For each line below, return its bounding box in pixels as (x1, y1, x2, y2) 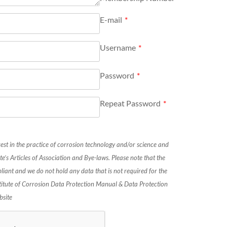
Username (99, 43, 136, 53)
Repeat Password (99, 98, 161, 108)
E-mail (99, 15, 122, 25)
